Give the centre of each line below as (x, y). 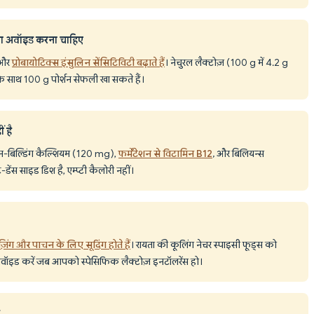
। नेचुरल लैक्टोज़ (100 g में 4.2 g (226, 62)
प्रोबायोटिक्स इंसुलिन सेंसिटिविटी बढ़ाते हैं (88, 62)
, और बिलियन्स (238, 153)
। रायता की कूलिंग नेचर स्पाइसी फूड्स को (204, 244)
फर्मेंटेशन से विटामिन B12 (165, 153)
